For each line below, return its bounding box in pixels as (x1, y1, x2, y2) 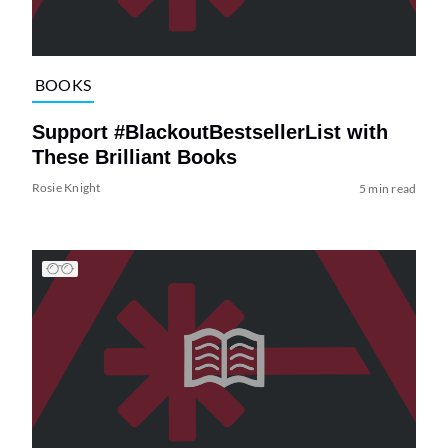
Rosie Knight (31, 179, 101, 195)
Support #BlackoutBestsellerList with (31, 120, 388, 143)
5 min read (358, 180, 417, 196)
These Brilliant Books (31, 145, 237, 168)
